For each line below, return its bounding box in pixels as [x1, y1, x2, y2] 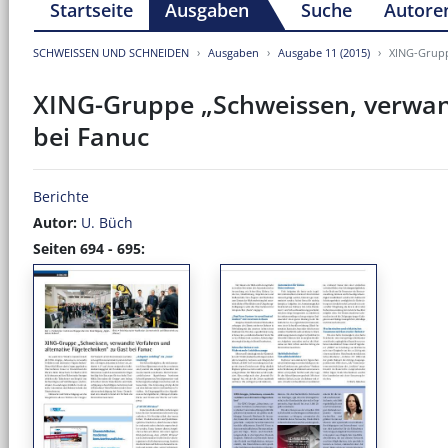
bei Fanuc [33, 119, 149, 153]
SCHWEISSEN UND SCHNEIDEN [33, 44, 189, 60]
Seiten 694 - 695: [33, 238, 145, 258]
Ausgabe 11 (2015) [278, 44, 370, 60]
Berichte [33, 186, 89, 206]
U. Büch [81, 212, 133, 232]
